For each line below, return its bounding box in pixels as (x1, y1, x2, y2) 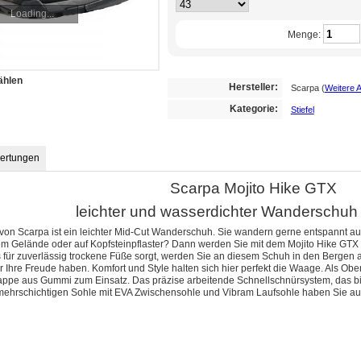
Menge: (287, 28, 321, 40)
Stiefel (290, 105, 314, 115)
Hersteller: (228, 81, 278, 93)
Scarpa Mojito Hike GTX (169, 180, 337, 197)
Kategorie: (229, 103, 278, 115)
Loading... (10, 8, 54, 20)
